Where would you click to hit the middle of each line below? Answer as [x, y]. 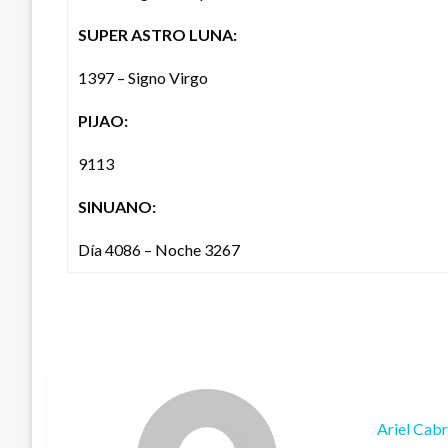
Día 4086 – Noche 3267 [159, 250]
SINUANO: [117, 207]
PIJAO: [103, 121]
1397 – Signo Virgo [143, 78]
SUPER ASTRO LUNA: [157, 35]
